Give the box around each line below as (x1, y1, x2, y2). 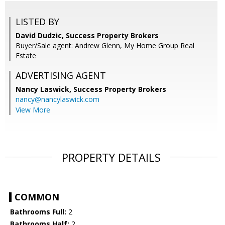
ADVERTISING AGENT (16, 69, 106, 82)
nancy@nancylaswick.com (16, 94, 99, 104)
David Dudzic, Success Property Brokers (16, 31, 159, 41)
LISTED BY (16, 16, 59, 28)
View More (16, 105, 50, 115)
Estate (16, 51, 36, 61)
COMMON (15, 191, 59, 203)
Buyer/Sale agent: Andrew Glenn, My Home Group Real (16, 41, 194, 51)
